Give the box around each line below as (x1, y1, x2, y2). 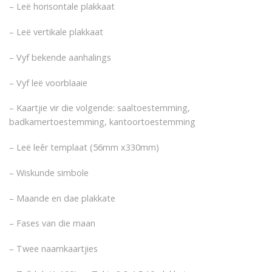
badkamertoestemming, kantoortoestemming (9, 116, 195, 128)
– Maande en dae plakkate (9, 192, 115, 204)
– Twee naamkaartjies (9, 242, 98, 254)
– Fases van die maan (9, 217, 95, 229)
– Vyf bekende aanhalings (9, 51, 111, 63)
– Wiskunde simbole (9, 166, 89, 178)
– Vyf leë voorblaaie (9, 76, 87, 89)
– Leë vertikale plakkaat (9, 26, 103, 38)
